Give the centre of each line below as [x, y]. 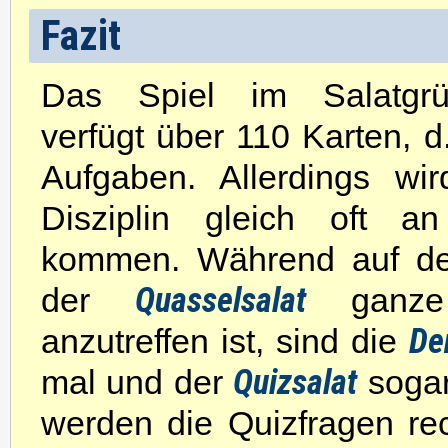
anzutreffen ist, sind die [225, 341]
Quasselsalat [220, 300]
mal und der [137, 382]
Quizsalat [295, 382]
